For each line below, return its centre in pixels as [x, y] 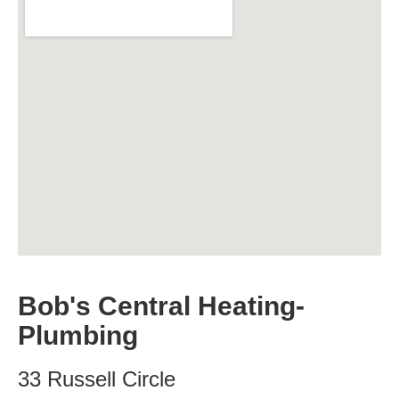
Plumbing [78, 335]
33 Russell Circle [97, 379]
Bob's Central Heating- [161, 306]
